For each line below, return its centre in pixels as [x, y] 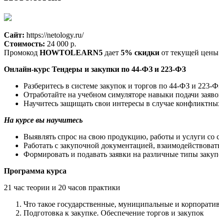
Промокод [22, 52]
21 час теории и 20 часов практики [62, 187]
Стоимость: [24, 44]
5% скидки [140, 52]
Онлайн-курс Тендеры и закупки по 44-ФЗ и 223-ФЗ [95, 69]
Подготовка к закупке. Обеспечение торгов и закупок [114, 213]
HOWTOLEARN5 [71, 52]
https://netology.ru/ [54, 35]
